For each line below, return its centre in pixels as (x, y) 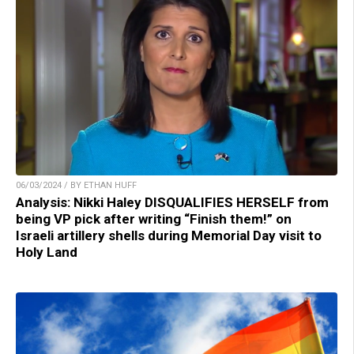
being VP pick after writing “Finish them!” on (154, 219)
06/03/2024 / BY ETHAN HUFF (76, 186)
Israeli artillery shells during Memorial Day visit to (169, 236)
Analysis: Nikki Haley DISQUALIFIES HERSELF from (172, 203)
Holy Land (47, 252)
